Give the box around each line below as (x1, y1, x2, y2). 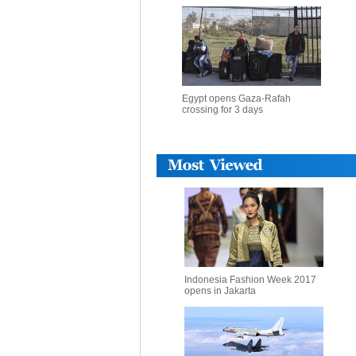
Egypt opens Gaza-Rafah (181, 93, 291, 104)
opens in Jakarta (184, 285, 256, 296)
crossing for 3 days (181, 104, 263, 115)
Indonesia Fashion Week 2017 (184, 274, 316, 285)
